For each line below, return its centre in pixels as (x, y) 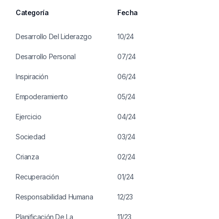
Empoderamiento (42, 97)
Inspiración (32, 77)
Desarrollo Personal (46, 56)
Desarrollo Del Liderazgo (54, 36)
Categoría (32, 12)
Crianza (27, 157)
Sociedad (31, 137)
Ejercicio (29, 117)
